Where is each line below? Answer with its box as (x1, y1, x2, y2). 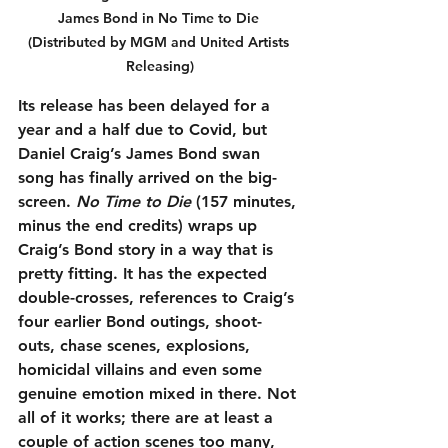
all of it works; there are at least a (18, 408, 278, 428)
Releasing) (126, 57, 194, 76)
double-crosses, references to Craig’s (18, 288, 299, 308)
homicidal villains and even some (18, 360, 267, 380)
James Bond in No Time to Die (57, 9, 263, 28)
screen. (18, 192, 76, 212)
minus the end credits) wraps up (18, 216, 262, 236)
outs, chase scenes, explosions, (18, 336, 255, 356)
